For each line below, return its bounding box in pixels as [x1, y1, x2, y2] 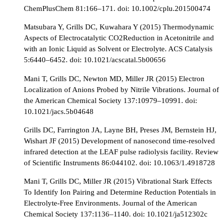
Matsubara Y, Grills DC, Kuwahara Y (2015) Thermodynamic [24, 22, 214, 31]
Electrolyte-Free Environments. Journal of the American [24, 199, 197, 208]
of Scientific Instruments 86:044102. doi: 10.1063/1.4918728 [24, 158, 215, 167]
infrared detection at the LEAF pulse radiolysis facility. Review [24, 147, 219, 156]
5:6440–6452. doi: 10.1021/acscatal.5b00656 [24, 55, 166, 64]
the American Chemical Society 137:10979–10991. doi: [24, 96, 197, 105]
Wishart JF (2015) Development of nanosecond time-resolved [24, 136, 215, 145]
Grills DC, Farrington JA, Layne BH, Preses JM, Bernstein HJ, [24, 125, 217, 134]
